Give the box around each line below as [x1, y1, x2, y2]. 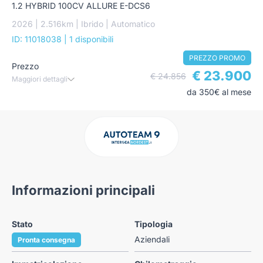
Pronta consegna [18, 235, 75, 244]
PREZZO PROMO [189, 53, 245, 62]
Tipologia [134, 218, 173, 229]
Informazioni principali [12, 182, 155, 198]
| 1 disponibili [64, 33, 113, 44]
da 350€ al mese [187, 86, 251, 97]
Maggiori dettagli [12, 74, 68, 83]
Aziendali [134, 234, 170, 244]
